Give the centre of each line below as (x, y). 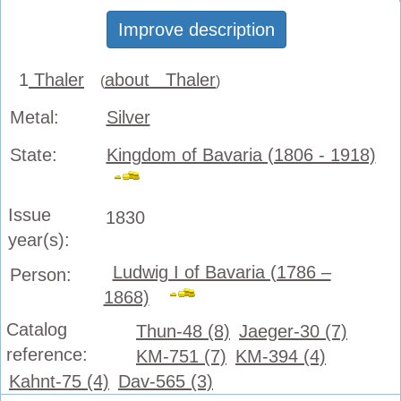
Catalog (37, 329)
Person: (41, 274)
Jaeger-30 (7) (293, 331)
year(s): (39, 239)
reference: (47, 354)
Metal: (34, 117)
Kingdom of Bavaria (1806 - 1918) (241, 154)
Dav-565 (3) (166, 381)
